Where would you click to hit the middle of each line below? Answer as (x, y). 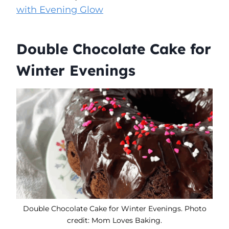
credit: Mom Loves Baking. (114, 220)
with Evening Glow (60, 9)
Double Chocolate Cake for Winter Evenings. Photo (114, 208)
